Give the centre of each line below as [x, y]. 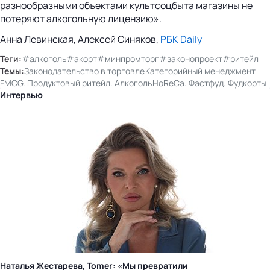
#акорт [82, 58]
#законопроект [191, 58]
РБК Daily [181, 39]
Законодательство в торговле [84, 71]
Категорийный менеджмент [200, 71]
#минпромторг [128, 58]
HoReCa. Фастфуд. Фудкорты [209, 83]
